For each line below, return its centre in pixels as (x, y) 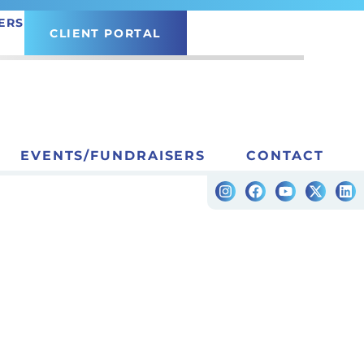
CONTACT (285, 156)
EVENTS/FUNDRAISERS (113, 156)
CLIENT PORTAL (106, 33)
